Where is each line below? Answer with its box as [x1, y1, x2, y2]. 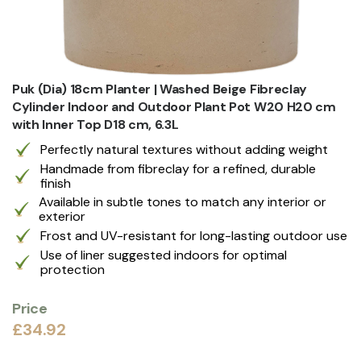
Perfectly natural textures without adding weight [40, 140, 328, 158]
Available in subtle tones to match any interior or [38, 193, 326, 210]
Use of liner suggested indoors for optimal [39, 246, 287, 263]
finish [39, 174, 71, 192]
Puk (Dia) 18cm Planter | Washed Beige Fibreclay [12, 80, 307, 98]
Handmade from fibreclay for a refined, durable [39, 160, 316, 177]
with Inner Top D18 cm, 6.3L [12, 115, 179, 133]
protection [39, 260, 105, 278]
